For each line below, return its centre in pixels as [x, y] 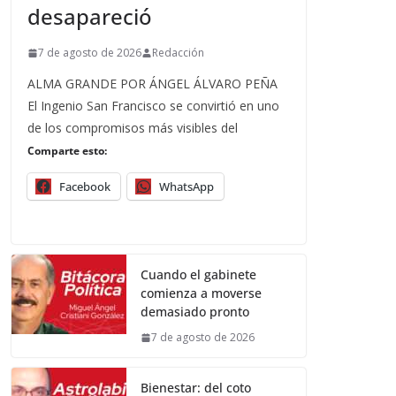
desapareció [90, 17]
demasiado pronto [195, 312]
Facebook [85, 187]
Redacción [178, 53]
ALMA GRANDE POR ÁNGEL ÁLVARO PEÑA [152, 84]
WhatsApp [187, 187]
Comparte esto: [67, 151]
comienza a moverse [201, 293]
